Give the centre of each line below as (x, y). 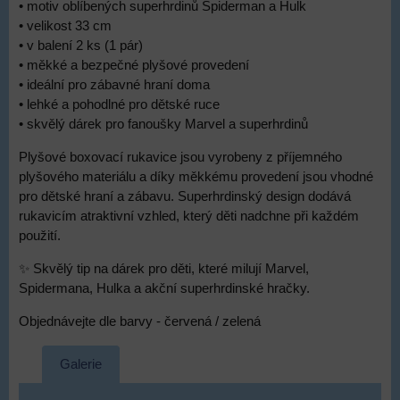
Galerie (81, 364)
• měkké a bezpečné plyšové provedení (134, 65)
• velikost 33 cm (65, 26)
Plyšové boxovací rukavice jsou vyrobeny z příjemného (180, 157)
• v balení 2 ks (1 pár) (81, 46)
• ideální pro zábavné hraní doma (114, 85)
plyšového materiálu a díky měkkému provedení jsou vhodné (196, 177)
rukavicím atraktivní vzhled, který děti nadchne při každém (189, 216)
